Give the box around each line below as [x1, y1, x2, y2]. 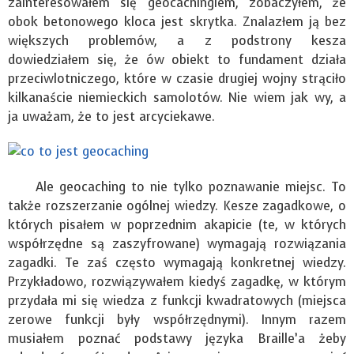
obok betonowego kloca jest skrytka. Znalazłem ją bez [8, 13, 346, 30]
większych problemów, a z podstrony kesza [8, 32, 346, 49]
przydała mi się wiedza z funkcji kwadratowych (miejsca [8, 292, 346, 310]
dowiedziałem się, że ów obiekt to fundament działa [8, 51, 346, 68]
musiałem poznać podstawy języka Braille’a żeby [8, 330, 346, 348]
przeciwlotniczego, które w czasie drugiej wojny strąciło [8, 70, 346, 87]
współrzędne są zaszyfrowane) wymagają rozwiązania [8, 235, 346, 253]
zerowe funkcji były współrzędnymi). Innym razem [8, 311, 346, 329]
